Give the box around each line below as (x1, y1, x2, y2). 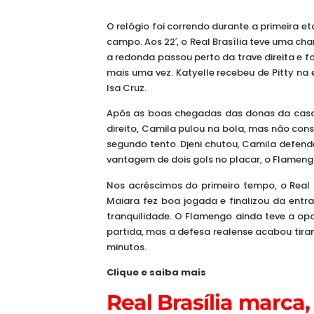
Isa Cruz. (107, 81, 146, 95)
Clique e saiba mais (107, 266, 206, 280)
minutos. (107, 240, 146, 254)
